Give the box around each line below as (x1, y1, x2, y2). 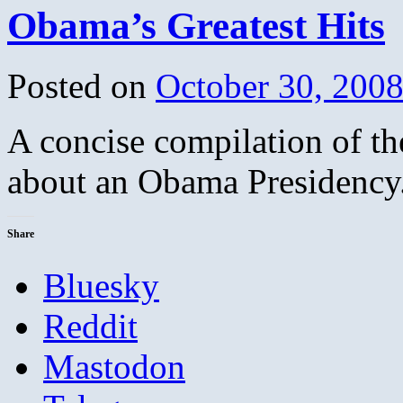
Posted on (7, 66, 147, 105)
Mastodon (43, 346, 185, 386)
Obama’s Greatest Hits (7, 4, 385, 47)
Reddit (43, 306, 138, 345)
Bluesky (43, 265, 159, 305)
